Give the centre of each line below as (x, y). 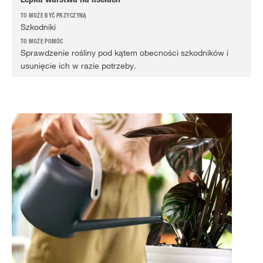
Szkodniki (38, 27)
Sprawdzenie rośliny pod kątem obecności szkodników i (124, 53)
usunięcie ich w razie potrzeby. (78, 66)
